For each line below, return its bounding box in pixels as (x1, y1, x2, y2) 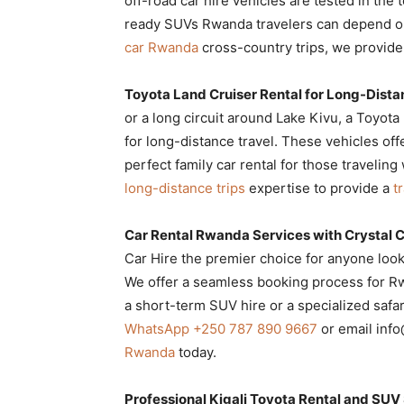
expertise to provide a (245, 179, 393, 197)
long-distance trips (124, 179, 245, 197)
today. (175, 343, 216, 361)
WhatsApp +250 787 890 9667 (124, 319, 317, 337)
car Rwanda (124, 38, 198, 56)
